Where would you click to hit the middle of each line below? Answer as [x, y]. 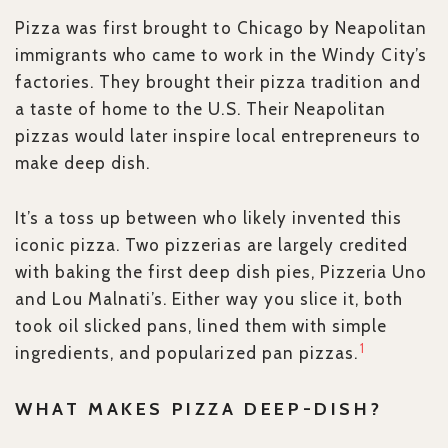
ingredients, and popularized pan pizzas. [186, 353]
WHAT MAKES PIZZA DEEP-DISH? [199, 409]
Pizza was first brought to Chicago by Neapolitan [221, 28]
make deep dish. [83, 163]
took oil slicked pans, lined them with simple [201, 326]
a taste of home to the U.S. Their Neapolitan [200, 109]
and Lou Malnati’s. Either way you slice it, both [209, 299]
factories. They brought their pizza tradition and [218, 82]
